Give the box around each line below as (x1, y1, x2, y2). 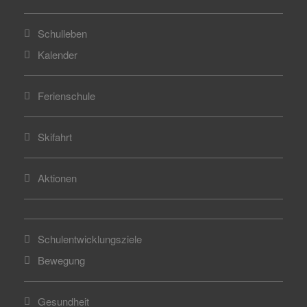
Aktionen (38, 171, 77, 185)
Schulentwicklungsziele (38, 232, 142, 246)
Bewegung (38, 253, 85, 267)
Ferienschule (38, 88, 95, 103)
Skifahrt (38, 130, 72, 144)
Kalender (38, 47, 77, 62)
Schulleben (38, 26, 87, 40)
